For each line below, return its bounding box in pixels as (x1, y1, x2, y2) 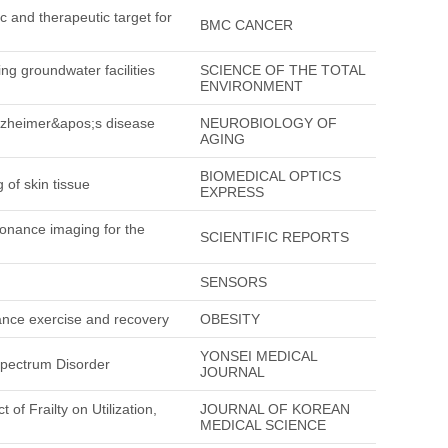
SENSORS (200, 274, 267, 290)
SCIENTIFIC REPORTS (200, 229, 349, 245)
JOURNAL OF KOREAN (200, 401, 350, 417)
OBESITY (200, 311, 260, 327)
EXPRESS (200, 184, 264, 200)
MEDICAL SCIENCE (200, 417, 326, 433)
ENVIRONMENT (200, 78, 303, 94)
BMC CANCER (200, 17, 293, 33)
